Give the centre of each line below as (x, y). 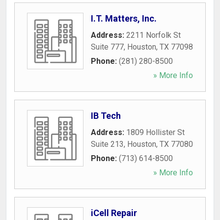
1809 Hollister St (155, 132)
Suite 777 (107, 47)
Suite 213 (107, 144)
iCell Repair (114, 213)
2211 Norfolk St (153, 35)
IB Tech (106, 116)
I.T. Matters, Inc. (124, 18)
